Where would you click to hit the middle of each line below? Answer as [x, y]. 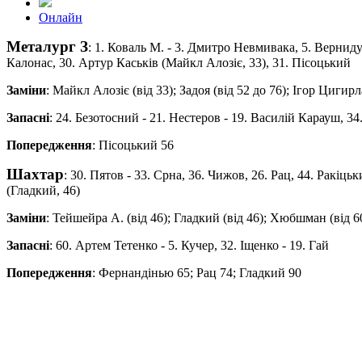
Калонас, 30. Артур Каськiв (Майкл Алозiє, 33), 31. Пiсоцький [179, 62]
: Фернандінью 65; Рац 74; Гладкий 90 [197, 272]
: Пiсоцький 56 [133, 145]
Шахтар [35, 174]
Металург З [47, 46]
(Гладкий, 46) [43, 190]
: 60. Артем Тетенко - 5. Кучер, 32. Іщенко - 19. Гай [189, 245]
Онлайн [61, 17]
